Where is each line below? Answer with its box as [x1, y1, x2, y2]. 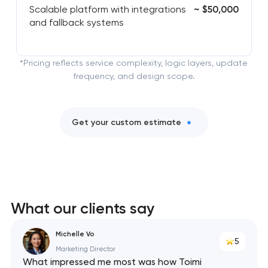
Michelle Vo [55, 229, 95, 238]
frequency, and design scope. [72, 71, 195, 81]
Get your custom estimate [72, 117, 181, 127]
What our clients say [10, 199, 154, 218]
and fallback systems [29, 17, 124, 29]
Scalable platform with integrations [29, 4, 186, 16]
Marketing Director [55, 245, 115, 253]
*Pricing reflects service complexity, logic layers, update [20, 58, 248, 68]
